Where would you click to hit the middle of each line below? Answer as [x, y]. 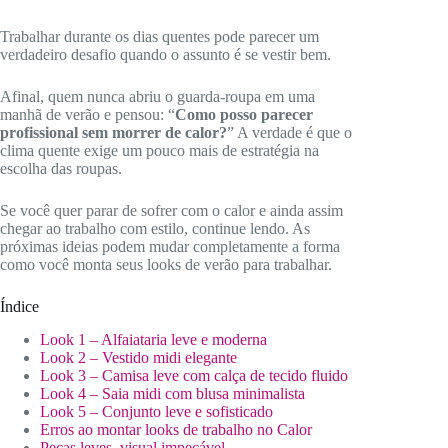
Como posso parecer [244, 115]
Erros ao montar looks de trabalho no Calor [176, 429]
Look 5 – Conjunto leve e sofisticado [156, 411]
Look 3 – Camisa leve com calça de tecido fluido [194, 375]
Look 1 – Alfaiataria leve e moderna [153, 339]
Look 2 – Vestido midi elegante [138, 357]
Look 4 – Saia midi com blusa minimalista [172, 393]
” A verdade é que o [289, 133]
